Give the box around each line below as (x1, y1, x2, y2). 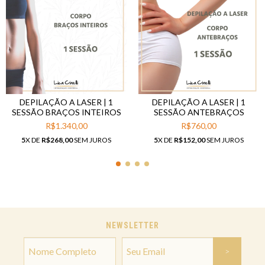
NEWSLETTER (106, 220, 159, 230)
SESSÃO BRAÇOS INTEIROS (11, 106, 121, 117)
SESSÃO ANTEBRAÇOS (153, 106, 244, 117)
